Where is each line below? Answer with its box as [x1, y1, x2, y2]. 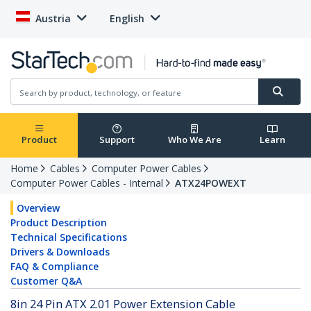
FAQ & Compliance [10, 260, 99, 274]
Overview [17, 201, 60, 215]
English [110, 12, 144, 25]
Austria [35, 12, 71, 25]
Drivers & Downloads [10, 245, 110, 259]
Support [99, 133, 135, 146]
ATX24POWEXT [175, 176, 246, 190]
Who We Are [167, 133, 221, 146]
